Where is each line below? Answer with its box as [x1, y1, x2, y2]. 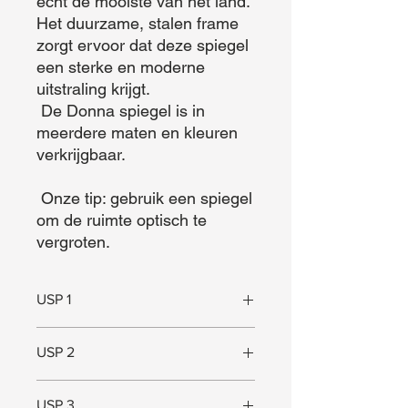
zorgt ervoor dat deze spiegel [36, 36, 249, 55]
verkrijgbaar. [36, 145, 129, 164]
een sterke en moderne [36, 57, 205, 76]
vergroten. [36, 232, 110, 251]
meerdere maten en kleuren [36, 123, 238, 142]
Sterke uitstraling [36, 329, 133, 343]
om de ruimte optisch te [36, 210, 207, 229]
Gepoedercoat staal [36, 382, 150, 396]
